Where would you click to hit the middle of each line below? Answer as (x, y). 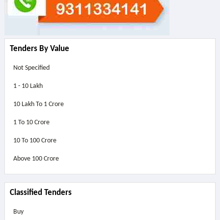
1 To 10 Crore (31, 123)
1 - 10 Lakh (28, 86)
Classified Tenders (41, 193)
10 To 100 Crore (35, 141)
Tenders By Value (39, 49)
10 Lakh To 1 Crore (38, 104)
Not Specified (31, 68)
